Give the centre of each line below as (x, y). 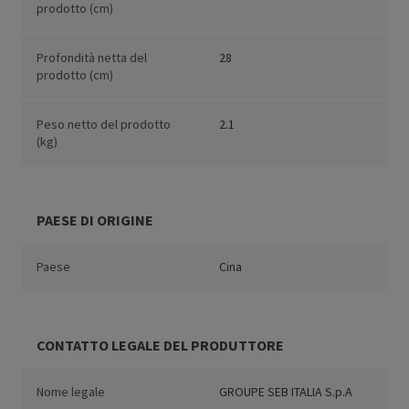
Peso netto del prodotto (104, 125)
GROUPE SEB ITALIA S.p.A (286, 392)
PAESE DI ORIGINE (95, 220)
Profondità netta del (92, 58)
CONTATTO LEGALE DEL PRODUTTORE (160, 346)
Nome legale (71, 392)
